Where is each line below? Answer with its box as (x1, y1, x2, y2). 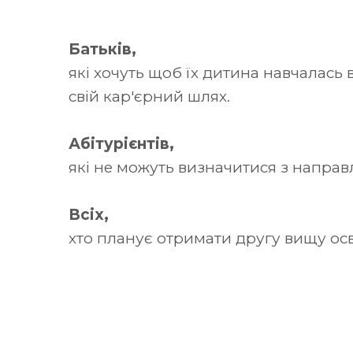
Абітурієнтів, (69, 135, 174, 153)
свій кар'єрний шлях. (69, 87, 230, 106)
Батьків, (69, 40, 136, 58)
